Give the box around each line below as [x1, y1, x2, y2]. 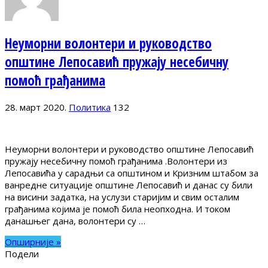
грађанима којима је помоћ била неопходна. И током [5, 203, 230, 215]
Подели [5, 248, 39, 260]
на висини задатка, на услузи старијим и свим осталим [5, 191, 239, 203]
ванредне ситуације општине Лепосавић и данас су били [5, 179, 252, 191]
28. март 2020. [5, 101, 66, 114]
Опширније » [5, 236, 61, 248]
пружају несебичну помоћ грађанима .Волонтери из [5, 155, 227, 167]
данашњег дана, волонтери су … [5, 215, 145, 227]
